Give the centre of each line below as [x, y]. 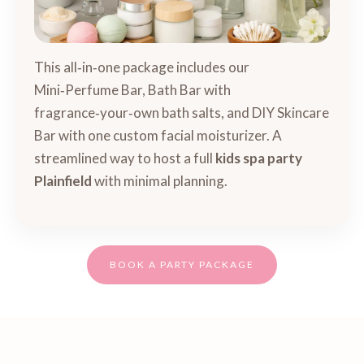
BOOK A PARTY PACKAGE [182, 264]
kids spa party [259, 158]
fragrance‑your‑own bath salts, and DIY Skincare [182, 113]
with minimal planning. [160, 181]
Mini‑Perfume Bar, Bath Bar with [133, 90]
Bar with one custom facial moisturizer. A [158, 135]
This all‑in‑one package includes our [142, 67]
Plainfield [63, 181]
